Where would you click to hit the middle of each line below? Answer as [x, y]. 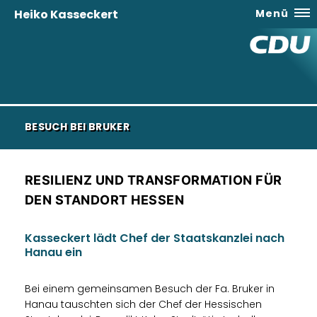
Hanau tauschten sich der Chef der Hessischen [143, 304]
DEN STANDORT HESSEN [105, 200]
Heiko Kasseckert [66, 15]
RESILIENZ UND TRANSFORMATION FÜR [154, 180]
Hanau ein [53, 252]
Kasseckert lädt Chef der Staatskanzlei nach [155, 238]
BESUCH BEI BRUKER [77, 127]
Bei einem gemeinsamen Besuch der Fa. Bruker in [150, 289]
